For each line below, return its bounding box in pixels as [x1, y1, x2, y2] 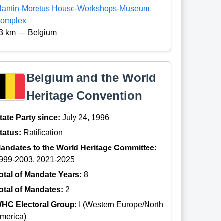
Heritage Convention [26, 89, 142, 103]
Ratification [23, 128, 63, 137]
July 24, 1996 [62, 113, 110, 122]
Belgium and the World [26, 71, 156, 85]
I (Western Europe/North [79, 200, 164, 209]
